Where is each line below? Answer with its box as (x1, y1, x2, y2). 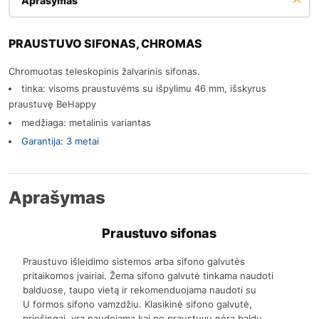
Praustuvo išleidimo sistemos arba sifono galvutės (23, 255, 246, 267)
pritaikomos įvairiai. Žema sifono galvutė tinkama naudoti (23, 269, 274, 281)
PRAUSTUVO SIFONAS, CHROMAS (9, 36, 202, 51)
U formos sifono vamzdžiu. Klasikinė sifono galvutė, (23, 298, 253, 310)
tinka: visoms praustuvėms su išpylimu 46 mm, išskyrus (21, 82, 266, 94)
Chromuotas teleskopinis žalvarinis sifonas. (9, 65, 200, 77)
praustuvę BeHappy (9, 98, 96, 110)
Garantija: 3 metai (21, 135, 99, 147)
